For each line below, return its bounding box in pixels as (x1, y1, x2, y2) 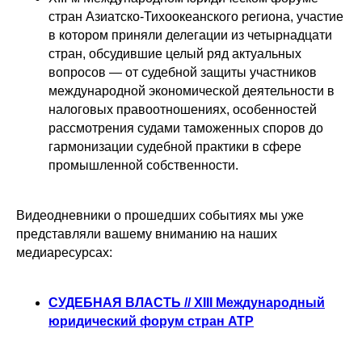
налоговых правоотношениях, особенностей (48, 103, 317, 116)
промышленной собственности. (48, 158, 238, 172)
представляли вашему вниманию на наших (16, 227, 277, 241)
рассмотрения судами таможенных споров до (48, 121, 323, 135)
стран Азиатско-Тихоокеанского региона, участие (48, 10, 343, 23)
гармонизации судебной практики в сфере (48, 140, 301, 154)
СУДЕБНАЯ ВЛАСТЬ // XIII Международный (48, 296, 325, 309)
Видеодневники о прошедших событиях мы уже (16, 208, 304, 222)
